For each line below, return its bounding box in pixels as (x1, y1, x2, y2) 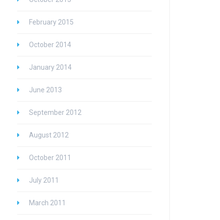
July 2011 (29, 176, 59, 184)
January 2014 (29, 63, 72, 71)
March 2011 (29, 199, 66, 207)
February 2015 (29, 18, 74, 26)
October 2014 (29, 41, 71, 49)
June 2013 (29, 86, 62, 94)
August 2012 (29, 131, 69, 139)
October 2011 (29, 154, 71, 162)
